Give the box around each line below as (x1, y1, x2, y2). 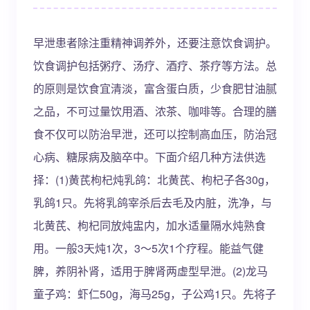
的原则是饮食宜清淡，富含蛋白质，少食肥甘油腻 (33, 80, 277, 96)
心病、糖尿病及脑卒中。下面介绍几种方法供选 (33, 149, 266, 165)
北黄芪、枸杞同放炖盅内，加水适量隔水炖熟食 (33, 217, 266, 233)
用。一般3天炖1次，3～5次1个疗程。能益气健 (33, 240, 264, 256)
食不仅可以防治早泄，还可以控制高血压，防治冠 (33, 126, 277, 142)
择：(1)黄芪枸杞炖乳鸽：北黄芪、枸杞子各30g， (33, 172, 275, 188)
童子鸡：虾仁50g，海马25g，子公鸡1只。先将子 (33, 286, 276, 302)
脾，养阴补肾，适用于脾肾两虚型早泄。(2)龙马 (33, 263, 268, 279)
